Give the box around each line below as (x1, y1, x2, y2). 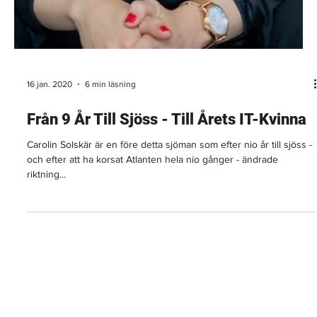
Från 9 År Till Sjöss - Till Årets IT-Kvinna (27, 152, 306, 171)
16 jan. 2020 (27, 121, 72, 132)
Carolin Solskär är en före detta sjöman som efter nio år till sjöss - (27, 180, 312, 192)
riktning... (27, 210, 66, 222)
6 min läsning (85, 121, 136, 132)
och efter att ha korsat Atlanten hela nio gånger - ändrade (27, 195, 278, 207)
